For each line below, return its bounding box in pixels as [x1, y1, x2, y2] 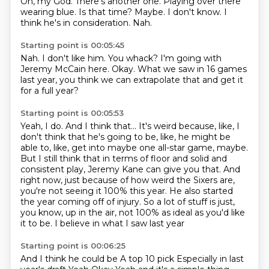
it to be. [20, 218, 55, 229]
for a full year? [20, 85, 79, 96]
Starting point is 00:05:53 [20, 108, 124, 118]
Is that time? [78, 7, 134, 17]
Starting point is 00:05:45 [20, 40, 124, 50]
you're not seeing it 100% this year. [20, 186, 169, 196]
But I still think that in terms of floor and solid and [20, 153, 227, 164]
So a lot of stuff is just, [143, 196, 235, 207]
